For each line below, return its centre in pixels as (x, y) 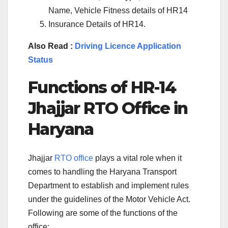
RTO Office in (134, 108)
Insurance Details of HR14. (97, 24)
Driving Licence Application (128, 46)
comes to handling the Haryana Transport (102, 172)
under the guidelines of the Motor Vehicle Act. (109, 199)
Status (40, 60)
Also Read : (51, 46)
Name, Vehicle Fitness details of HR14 (118, 11)
